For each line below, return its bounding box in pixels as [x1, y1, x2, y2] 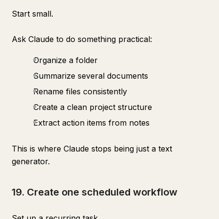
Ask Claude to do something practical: [12, 34, 152, 44]
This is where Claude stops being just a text [12, 144, 172, 153]
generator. [12, 156, 50, 166]
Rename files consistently [33, 87, 127, 96]
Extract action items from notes [33, 118, 150, 128]
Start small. [12, 9, 53, 19]
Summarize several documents [33, 71, 148, 81]
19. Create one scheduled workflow [12, 186, 177, 198]
